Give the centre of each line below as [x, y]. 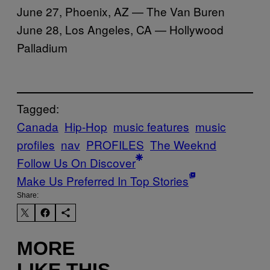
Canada [38, 126]
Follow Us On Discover [76, 162]
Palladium [42, 48]
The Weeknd [183, 144]
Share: [28, 195]
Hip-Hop [86, 126]
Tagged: [38, 108]
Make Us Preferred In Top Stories [103, 180]
